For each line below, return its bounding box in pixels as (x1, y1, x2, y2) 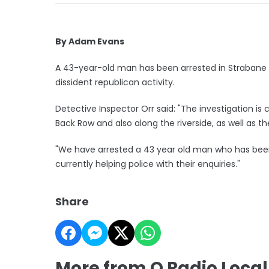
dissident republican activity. (55, 76, 175, 88)
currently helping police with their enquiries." (55, 157, 240, 170)
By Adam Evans (55, 35, 124, 47)
